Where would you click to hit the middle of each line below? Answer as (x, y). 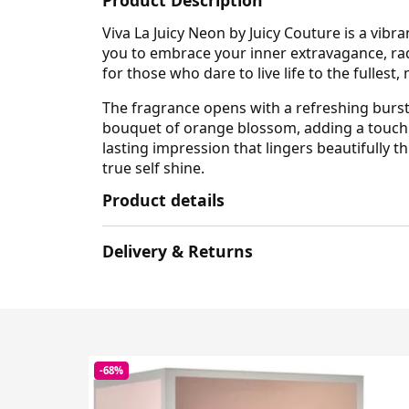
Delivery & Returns (178, 252)
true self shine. (153, 168)
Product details (163, 199)
